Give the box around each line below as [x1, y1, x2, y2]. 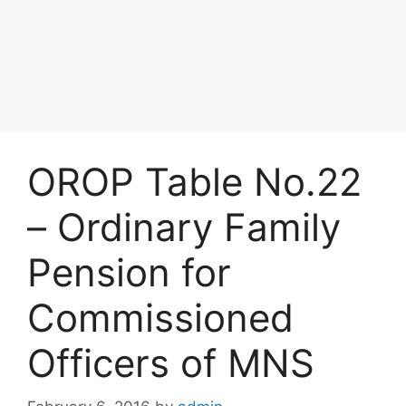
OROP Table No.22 [27, 158, 362, 205]
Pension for [27, 248, 231, 295]
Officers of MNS [27, 339, 314, 386]
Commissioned [27, 294, 294, 341]
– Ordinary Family [27, 203, 341, 250]
